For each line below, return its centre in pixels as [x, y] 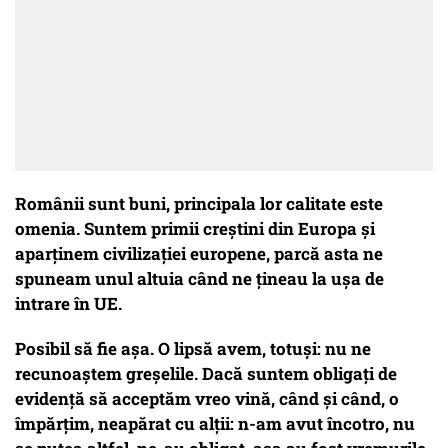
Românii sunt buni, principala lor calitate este [199, 204]
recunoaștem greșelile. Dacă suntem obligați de [206, 374]
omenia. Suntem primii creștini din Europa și [195, 229]
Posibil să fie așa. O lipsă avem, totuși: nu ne [193, 349]
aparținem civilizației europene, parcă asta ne [199, 254]
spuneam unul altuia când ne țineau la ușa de [199, 279]
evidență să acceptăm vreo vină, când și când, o [207, 399]
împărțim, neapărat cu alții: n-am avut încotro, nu [215, 424]
